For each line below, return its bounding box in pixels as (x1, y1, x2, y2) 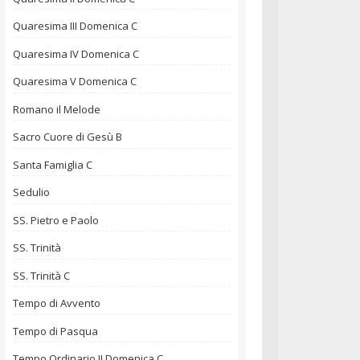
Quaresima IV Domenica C (13, 46, 139, 61)
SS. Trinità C (13, 268, 70, 283)
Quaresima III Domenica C (13, 18, 137, 34)
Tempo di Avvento (13, 296, 100, 311)
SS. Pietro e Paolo (13, 212, 99, 227)
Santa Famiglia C (13, 157, 92, 172)
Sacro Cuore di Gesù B (13, 129, 122, 145)
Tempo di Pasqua (13, 323, 98, 338)
